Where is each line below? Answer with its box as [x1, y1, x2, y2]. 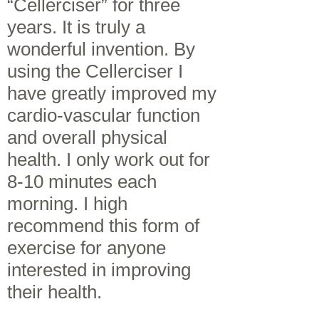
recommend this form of [7, 214, 199, 236]
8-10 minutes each [7, 170, 157, 192]
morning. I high [7, 192, 127, 214]
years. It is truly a [7, 16, 145, 38]
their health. [7, 281, 102, 303]
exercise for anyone [7, 236, 166, 258]
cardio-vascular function [7, 104, 200, 126]
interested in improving [7, 258, 191, 281]
